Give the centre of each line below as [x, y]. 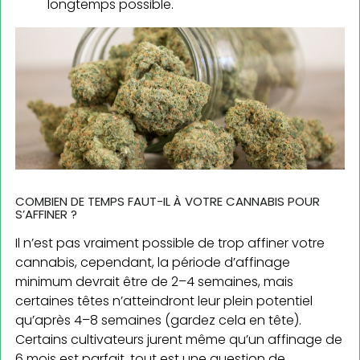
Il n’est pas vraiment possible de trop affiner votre [170, 243]
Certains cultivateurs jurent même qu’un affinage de [179, 339]
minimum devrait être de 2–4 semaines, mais [154, 281]
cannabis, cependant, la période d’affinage [153, 262]
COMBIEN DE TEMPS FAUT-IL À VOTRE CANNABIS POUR [168, 201]
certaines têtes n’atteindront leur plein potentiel [164, 301]
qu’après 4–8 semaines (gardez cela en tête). [158, 320]
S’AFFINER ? [46, 214]
